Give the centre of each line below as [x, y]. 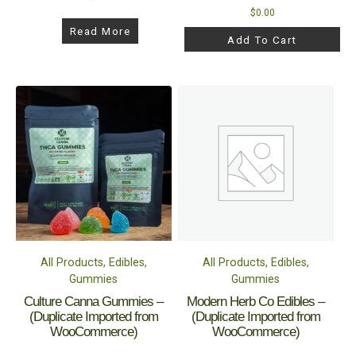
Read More [100, 31]
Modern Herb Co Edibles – [256, 302]
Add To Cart [262, 39]
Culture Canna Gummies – [94, 302]
